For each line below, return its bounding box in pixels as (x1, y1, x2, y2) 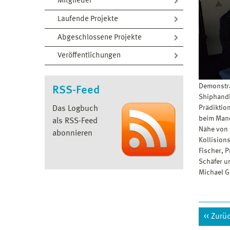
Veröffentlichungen (57, 52, 121, 60)
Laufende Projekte (57, 15, 118, 23)
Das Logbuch (52, 104, 98, 113)
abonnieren (52, 129, 92, 138)
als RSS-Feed (52, 117, 98, 125)
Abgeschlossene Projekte (57, 33, 142, 42)
